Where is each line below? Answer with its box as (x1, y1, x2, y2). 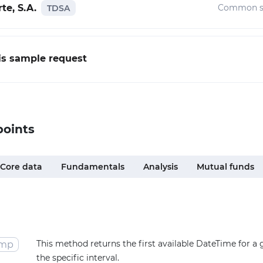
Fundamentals (61, 161, 124, 172)
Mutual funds (197, 161, 254, 172)
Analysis (143, 161, 178, 172)
